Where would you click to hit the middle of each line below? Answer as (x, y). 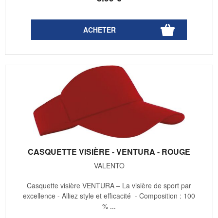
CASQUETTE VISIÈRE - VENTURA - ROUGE (109, 151)
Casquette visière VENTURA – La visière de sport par (109, 185)
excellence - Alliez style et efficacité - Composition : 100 (109, 195)
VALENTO (109, 165)
